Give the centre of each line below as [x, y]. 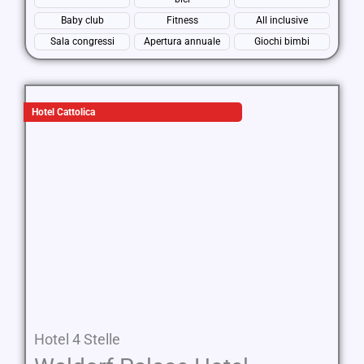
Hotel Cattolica [63, 112]
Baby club [82, 20]
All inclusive [282, 20]
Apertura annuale [182, 41]
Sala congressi [82, 41]
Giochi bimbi [282, 41]
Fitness [182, 20]
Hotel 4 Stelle [77, 339]
